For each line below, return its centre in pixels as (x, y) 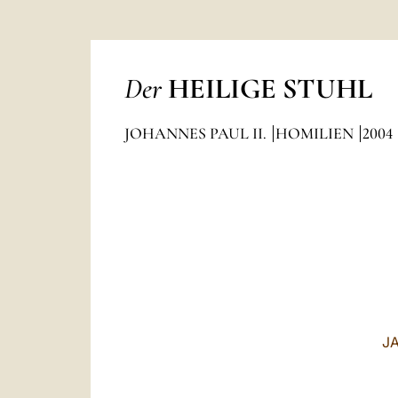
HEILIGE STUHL (270, 88)
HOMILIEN (316, 133)
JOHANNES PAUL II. (197, 133)
